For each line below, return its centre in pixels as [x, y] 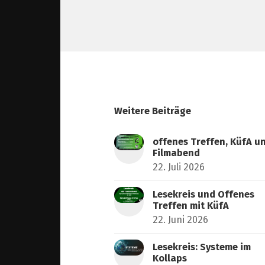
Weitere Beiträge [153, 111]
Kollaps [170, 258]
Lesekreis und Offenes [204, 194]
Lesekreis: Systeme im [202, 247]
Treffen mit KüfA [191, 205]
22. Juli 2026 [179, 167]
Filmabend [177, 153]
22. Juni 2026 [181, 219]
